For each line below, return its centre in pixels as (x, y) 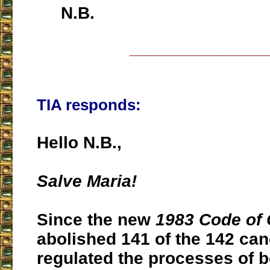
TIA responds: (89, 105)
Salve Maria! (87, 181)
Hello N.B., (79, 143)
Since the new (96, 220)
